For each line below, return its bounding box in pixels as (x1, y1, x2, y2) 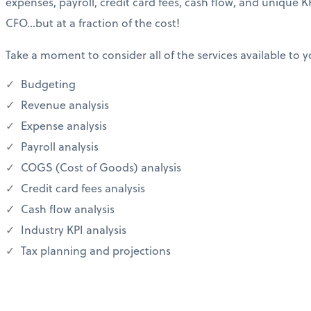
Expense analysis (18, 117, 107, 133)
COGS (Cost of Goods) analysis (18, 159, 181, 175)
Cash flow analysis (18, 201, 115, 217)
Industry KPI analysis (18, 221, 126, 237)
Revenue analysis (18, 96, 109, 112)
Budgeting (18, 76, 76, 92)
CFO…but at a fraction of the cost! (6, 15, 180, 31)
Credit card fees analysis (18, 180, 145, 196)
